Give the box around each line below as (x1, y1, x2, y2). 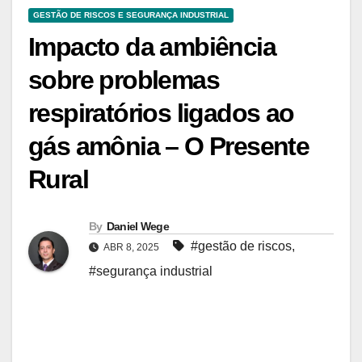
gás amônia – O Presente (28, 132, 309, 162)
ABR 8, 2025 (102, 242, 162, 254)
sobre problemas (28, 65, 219, 95)
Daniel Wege (106, 220, 169, 234)
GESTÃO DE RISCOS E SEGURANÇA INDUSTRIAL (33, 11, 229, 20)
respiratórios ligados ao (28, 99, 294, 128)
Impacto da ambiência (28, 32, 276, 62)
